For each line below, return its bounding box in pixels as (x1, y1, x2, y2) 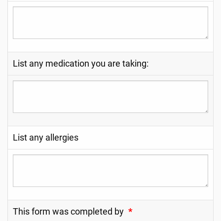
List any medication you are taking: (13, 59, 148, 69)
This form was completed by (13, 207, 124, 217)
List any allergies (13, 133, 78, 143)
